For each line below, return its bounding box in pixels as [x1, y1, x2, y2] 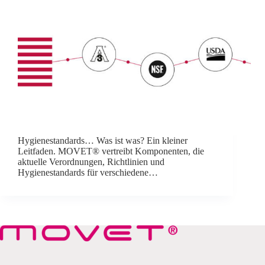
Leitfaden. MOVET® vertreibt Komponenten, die [18, 146, 204, 157]
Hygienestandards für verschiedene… [18, 167, 158, 178]
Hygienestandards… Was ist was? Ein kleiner [18, 135, 188, 146]
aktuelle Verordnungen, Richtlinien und [18, 157, 164, 167]
